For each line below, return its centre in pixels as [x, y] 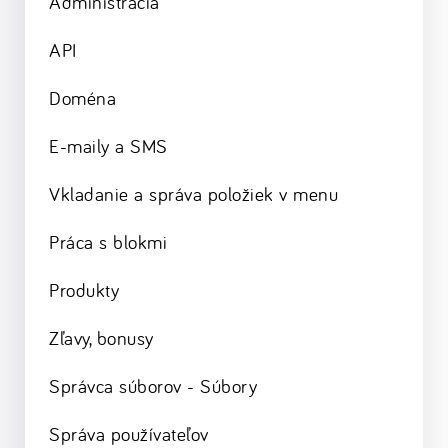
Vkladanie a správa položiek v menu [193, 194]
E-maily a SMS [108, 146]
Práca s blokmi [108, 242]
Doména [82, 98]
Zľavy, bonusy [101, 338]
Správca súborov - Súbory [153, 386]
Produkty [84, 290]
